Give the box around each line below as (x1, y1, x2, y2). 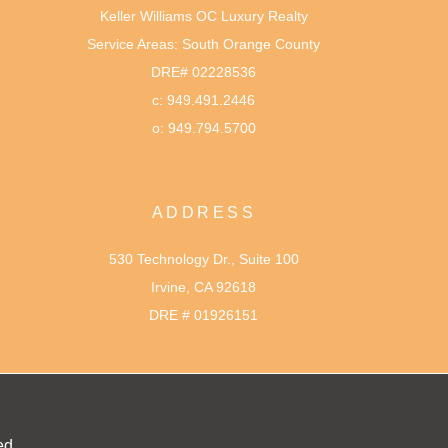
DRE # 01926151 (149, 306, 259, 323)
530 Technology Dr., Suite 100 (108, 250, 299, 267)
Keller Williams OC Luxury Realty (99, 7, 308, 24)
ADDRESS (151, 203, 257, 221)
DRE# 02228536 (151, 63, 257, 80)
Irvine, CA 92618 (151, 278, 257, 295)
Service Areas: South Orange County (87, 35, 321, 52)
